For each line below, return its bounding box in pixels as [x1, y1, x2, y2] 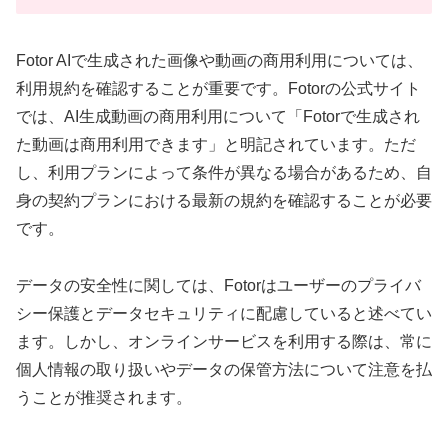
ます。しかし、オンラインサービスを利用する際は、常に [16, 332, 432, 350]
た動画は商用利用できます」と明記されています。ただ [16, 135, 416, 153]
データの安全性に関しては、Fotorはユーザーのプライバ [16, 276, 421, 294]
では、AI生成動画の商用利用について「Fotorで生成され [16, 107, 420, 125]
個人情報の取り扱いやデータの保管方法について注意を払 [16, 360, 432, 378]
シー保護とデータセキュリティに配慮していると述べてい [16, 304, 432, 322]
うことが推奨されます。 [16, 388, 192, 406]
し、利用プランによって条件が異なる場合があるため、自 [16, 163, 432, 181]
